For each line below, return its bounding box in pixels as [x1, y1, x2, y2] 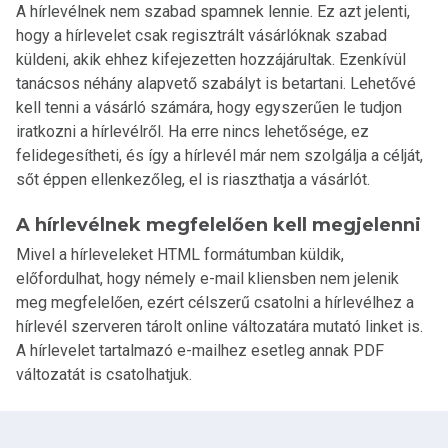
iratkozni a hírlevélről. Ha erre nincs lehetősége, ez [16, 121, 369, 141]
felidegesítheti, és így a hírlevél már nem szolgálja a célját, [16, 145, 423, 165]
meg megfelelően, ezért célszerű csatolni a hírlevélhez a [16, 292, 414, 312]
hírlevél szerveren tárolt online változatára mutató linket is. [16, 316, 423, 336]
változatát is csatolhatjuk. [16, 364, 192, 384]
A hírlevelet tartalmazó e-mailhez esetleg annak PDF [16, 340, 384, 360]
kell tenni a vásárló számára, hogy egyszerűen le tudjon [16, 97, 402, 117]
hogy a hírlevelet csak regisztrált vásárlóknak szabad [16, 25, 387, 45]
